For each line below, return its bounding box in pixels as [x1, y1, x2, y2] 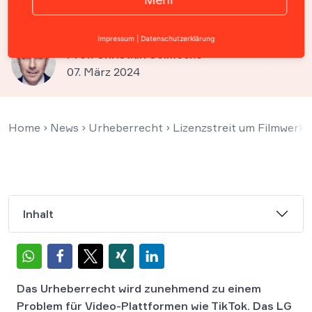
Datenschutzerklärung [141, 34, 214, 42]
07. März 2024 [67, 65, 140, 79]
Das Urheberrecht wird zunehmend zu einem [17, 281, 261, 295]
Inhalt [23, 207, 54, 221]
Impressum [97, 34, 134, 42]
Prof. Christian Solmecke [67, 47, 203, 61]
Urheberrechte [11, 6, 150, 30]
